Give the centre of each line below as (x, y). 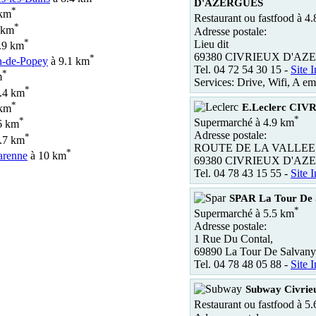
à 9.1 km (69, 61)
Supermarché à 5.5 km (244, 214)
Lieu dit (211, 44)
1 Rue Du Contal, (233, 239)
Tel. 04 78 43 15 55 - (242, 173)
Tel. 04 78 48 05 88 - (242, 265)
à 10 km (47, 156)
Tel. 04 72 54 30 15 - (242, 69)
